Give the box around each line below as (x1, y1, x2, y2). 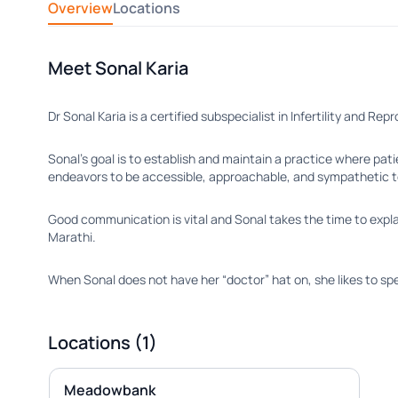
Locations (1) (47, 330, 157, 354)
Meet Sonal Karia (47, 56, 188, 80)
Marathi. (47, 228, 96, 245)
